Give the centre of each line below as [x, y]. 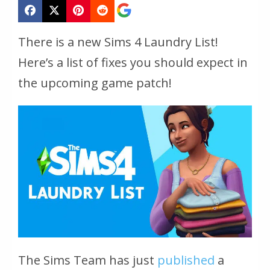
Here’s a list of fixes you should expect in [133, 63]
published [186, 260]
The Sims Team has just [88, 260]
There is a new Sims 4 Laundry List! [118, 42]
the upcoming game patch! [95, 83]
